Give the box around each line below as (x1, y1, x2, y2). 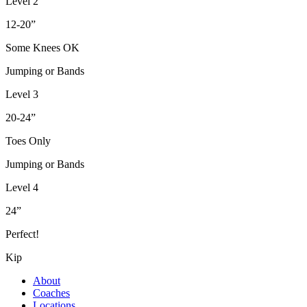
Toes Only (5, 134, 51, 147)
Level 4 (5, 181, 38, 193)
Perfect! (5, 228, 39, 240)
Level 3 (5, 88, 38, 100)
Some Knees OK (5, 41, 79, 53)
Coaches (33, 286, 70, 299)
